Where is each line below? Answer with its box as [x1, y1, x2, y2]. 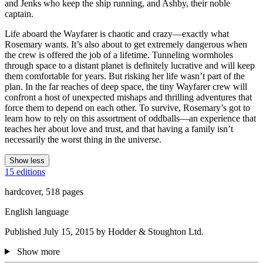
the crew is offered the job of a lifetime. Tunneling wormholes [5, 49, 233, 60]
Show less [9, 156, 45, 165]
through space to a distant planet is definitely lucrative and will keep [5, 60, 255, 70]
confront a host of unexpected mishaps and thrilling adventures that [5, 92, 252, 102]
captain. [5, 8, 33, 19]
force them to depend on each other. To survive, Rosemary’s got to [5, 102, 250, 113]
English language [5, 206, 69, 217]
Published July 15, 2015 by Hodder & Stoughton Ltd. [5, 226, 204, 237]
